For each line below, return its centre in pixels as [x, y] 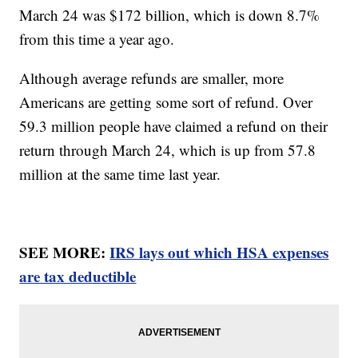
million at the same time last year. [120, 174]
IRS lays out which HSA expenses [219, 253]
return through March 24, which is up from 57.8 [168, 150]
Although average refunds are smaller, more [152, 78]
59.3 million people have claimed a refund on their [174, 126]
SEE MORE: [65, 253]
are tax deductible [78, 276]
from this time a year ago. [99, 39]
